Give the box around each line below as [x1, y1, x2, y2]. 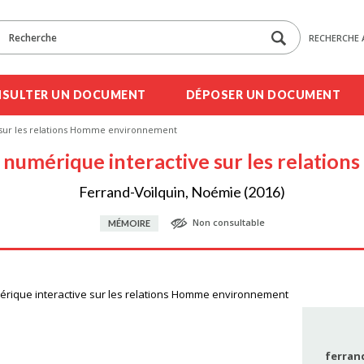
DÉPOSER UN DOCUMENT [185, 88, 340, 102]
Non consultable [192, 216, 265, 228]
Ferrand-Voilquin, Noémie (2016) [79, 183, 285, 201]
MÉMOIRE [107, 218, 150, 228]
